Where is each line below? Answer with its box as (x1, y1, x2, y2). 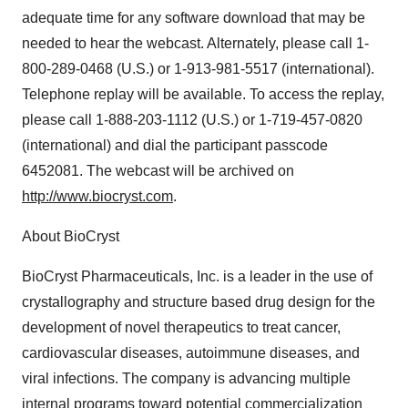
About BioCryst (22, 229, 119, 244)
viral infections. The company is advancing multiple (22, 371, 351, 386)
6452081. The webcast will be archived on (22, 163, 294, 178)
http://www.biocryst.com (22, 189, 173, 204)
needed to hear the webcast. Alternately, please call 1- (22, 36, 369, 51)
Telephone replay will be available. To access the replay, (22, 87, 384, 102)
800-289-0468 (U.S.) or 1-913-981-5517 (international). (22, 61, 374, 76)
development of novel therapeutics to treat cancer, (22, 320, 341, 335)
